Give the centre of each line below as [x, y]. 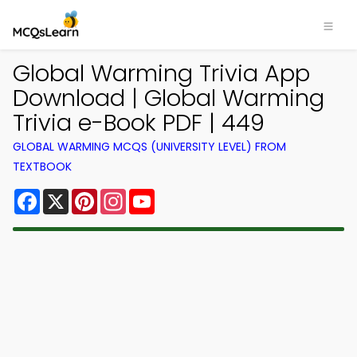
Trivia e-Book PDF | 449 [139, 123]
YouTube [182, 195]
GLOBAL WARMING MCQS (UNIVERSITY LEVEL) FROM [149, 147]
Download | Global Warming [169, 98]
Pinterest [126, 195]
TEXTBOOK [42, 167]
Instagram [159, 195]
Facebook [71, 195]
